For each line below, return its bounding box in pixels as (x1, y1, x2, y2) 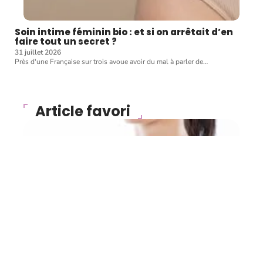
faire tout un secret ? (15, 35, 117, 48)
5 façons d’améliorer (35, 230, 187, 249)
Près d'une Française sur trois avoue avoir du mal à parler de (15, 57, 203, 67)
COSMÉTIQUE (42, 215, 87, 224)
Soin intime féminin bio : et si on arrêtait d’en (15, 26, 233, 39)
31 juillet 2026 (15, 48, 61, 58)
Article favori (35, 102, 130, 122)
